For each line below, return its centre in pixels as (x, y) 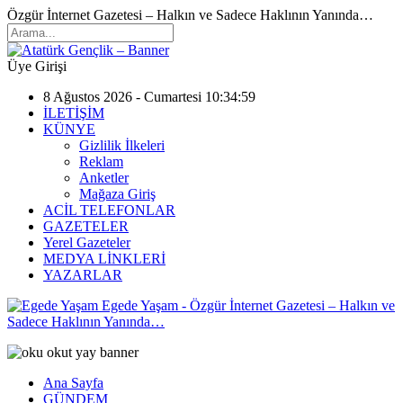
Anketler (104, 178)
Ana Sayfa (73, 383)
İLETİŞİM (74, 113)
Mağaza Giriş (117, 194)
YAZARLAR (83, 275)
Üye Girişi (37, 66)
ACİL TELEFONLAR (109, 210)
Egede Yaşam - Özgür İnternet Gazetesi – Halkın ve (248, 305)
